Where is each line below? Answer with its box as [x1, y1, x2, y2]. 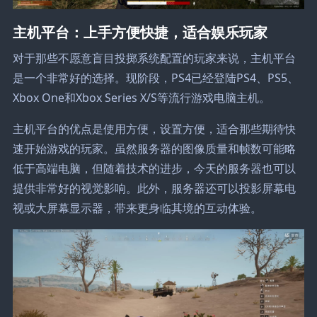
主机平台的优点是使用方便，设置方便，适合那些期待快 [12, 120, 296, 137]
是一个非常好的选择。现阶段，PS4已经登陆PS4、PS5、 [12, 69, 299, 86]
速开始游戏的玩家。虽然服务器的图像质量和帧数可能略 [12, 140, 296, 156]
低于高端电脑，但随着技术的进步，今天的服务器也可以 [12, 160, 296, 176]
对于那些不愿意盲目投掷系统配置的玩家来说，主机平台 [12, 50, 296, 66]
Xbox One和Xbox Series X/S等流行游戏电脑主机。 [12, 89, 270, 105]
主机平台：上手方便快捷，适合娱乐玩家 [12, 21, 267, 42]
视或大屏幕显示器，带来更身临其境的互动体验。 [12, 200, 262, 216]
